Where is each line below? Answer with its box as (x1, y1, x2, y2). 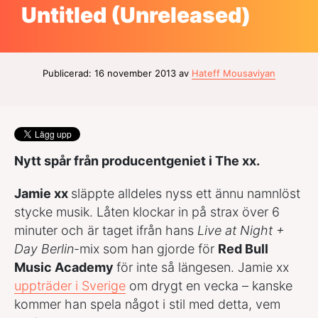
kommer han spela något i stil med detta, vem (14, 297, 280, 312)
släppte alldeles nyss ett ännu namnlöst (71, 186, 300, 202)
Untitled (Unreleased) (21, 2, 251, 28)
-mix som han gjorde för (74, 241, 218, 257)
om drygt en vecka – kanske (126, 278, 292, 294)
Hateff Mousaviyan (192, 67, 275, 79)
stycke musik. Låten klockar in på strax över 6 (14, 204, 280, 220)
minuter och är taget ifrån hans (14, 223, 197, 238)
